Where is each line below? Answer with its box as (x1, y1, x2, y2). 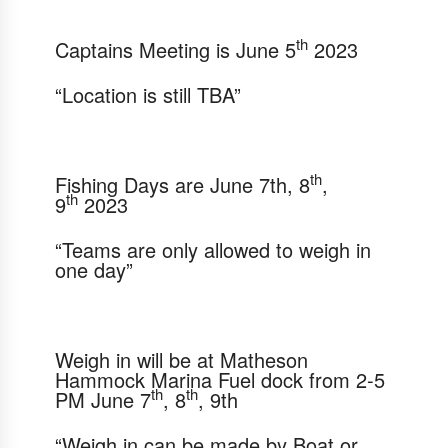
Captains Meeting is (55, 34, 236, 64)
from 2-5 (309, 364, 385, 394)
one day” (55, 254, 139, 284)
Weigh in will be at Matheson (55, 344, 308, 374)
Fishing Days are (55, 169, 210, 199)
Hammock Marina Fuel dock (55, 364, 309, 394)
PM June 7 (55, 384, 151, 414)
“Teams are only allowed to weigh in (55, 234, 371, 264)
